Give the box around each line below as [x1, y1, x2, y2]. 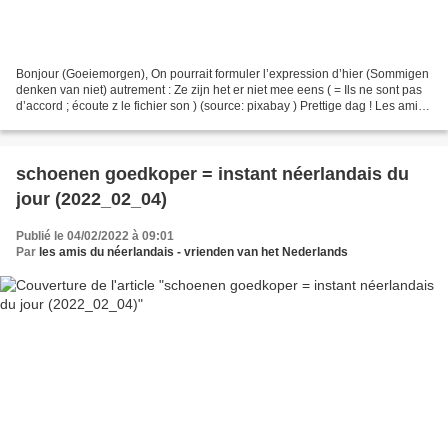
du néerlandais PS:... [16, 114, 129, 129]
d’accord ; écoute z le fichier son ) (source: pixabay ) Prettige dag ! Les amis [16, 98, 424, 113]
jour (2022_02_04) [16, 188, 167, 209]
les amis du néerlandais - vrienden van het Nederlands [39, 244, 348, 259]
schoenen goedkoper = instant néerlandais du [16, 163, 409, 184]
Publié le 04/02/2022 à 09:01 [16, 228, 174, 243]
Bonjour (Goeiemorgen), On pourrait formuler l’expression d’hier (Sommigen [16, 66, 429, 81]
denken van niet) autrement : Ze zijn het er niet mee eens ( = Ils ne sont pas [16, 82, 422, 97]
